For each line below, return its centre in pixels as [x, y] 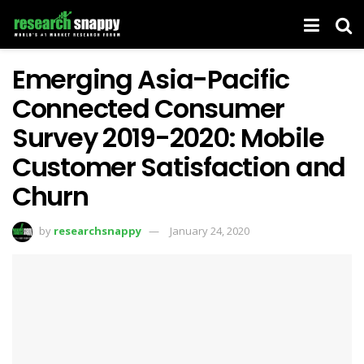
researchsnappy [97, 230]
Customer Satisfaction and [179, 167]
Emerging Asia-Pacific [151, 79]
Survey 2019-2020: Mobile [168, 138]
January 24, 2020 [210, 230]
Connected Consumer [148, 108]
